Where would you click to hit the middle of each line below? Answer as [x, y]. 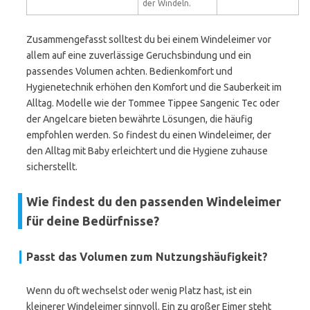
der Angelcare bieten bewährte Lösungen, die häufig [139, 119]
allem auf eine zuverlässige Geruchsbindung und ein [139, 55]
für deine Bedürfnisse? [93, 221]
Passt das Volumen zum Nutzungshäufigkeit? [147, 257]
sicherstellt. [52, 167]
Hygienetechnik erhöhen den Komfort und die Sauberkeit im [154, 87]
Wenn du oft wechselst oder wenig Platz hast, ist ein [139, 291]
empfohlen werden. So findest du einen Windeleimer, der [149, 135]
